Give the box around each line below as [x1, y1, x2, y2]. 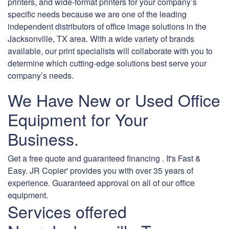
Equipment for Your [8, 107, 148, 131]
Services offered [8, 199, 127, 223]
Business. [8, 127, 79, 151]
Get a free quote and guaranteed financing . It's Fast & [8, 152, 201, 165]
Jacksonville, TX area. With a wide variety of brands [8, 33, 194, 45]
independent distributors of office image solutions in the [8, 20, 207, 33]
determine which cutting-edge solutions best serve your [8, 57, 207, 70]
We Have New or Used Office [8, 88, 220, 112]
